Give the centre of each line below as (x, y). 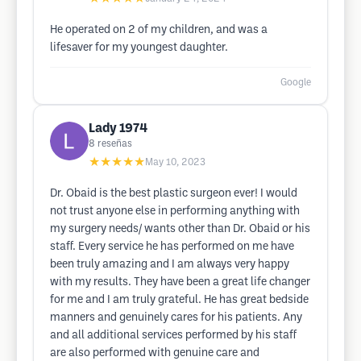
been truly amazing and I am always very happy (170, 265)
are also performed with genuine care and (155, 353)
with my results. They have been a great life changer (180, 282)
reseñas (115, 144)
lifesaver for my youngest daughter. (139, 48)
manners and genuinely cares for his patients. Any (176, 318)
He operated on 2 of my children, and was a (159, 30)
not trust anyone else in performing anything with (175, 212)
